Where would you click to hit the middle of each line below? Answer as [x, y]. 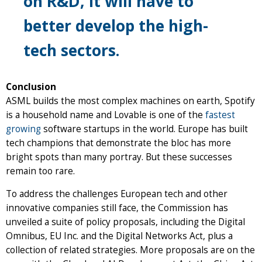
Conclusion [31, 87]
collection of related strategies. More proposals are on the [130, 250]
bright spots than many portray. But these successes [119, 157]
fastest [220, 115]
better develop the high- [116, 25]
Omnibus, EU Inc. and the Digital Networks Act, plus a [119, 236]
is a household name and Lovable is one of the [106, 115]
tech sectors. [72, 50]
